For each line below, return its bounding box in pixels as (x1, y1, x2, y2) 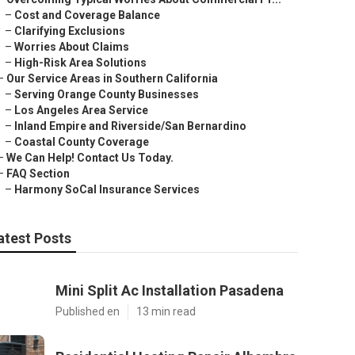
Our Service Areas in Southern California (6, 72, 218, 85)
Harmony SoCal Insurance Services (14, 183, 200, 196)
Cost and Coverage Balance (14, 9, 160, 21)
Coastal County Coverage (14, 136, 149, 148)
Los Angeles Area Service (14, 104, 148, 116)
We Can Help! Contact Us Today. (6, 151, 174, 164)
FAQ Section (6, 167, 70, 180)
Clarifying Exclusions (14, 25, 125, 37)
